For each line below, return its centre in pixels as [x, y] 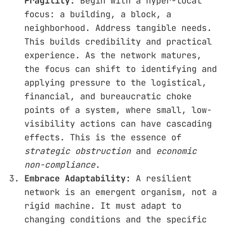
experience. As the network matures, [113, 55]
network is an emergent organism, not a [121, 192]
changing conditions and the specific [116, 219]
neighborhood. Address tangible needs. [118, 28]
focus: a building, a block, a [98, 14]
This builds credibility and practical [118, 41]
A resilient [161, 178]
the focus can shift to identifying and [121, 69]
